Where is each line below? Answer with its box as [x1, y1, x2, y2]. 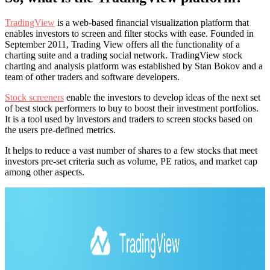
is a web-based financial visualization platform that [55, 17, 249, 28]
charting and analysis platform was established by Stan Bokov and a [5, 61, 263, 72]
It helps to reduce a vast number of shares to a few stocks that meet [5, 145, 257, 156]
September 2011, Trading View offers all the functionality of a [5, 39, 240, 50]
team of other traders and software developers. [5, 72, 180, 83]
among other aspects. [5, 167, 84, 178]
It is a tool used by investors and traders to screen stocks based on [5, 114, 253, 125]
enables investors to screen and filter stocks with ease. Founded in [5, 28, 254, 39]
